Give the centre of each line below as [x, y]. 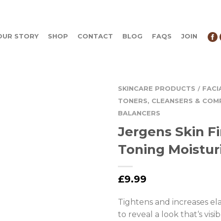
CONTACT [95, 36]
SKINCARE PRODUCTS [157, 88]
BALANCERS [139, 113]
